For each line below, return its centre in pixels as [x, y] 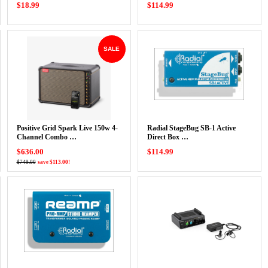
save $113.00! [54, 162]
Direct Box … [167, 137]
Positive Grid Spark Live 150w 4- [67, 128]
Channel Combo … [46, 137]
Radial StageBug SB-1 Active [191, 128]
